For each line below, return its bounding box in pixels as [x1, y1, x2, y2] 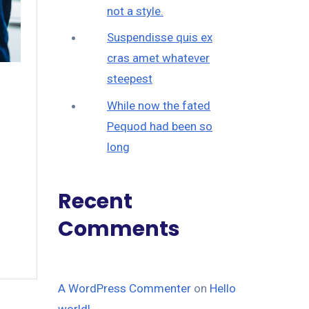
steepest [107, 72, 152, 86]
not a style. [107, 3, 163, 18]
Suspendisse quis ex [107, 30, 212, 45]
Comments [57, 215, 180, 244]
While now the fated [107, 98, 210, 112]
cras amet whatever [107, 51, 210, 66]
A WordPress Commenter [57, 281, 191, 296]
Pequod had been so [107, 119, 212, 133]
